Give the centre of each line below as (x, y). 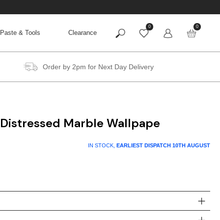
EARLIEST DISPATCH (144, 145)
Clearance (82, 33)
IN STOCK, (102, 145)
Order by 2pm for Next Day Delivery (98, 67)
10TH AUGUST (191, 145)
